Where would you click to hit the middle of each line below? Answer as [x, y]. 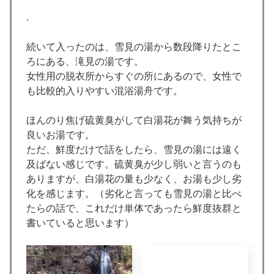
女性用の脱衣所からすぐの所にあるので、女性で [134, 76]
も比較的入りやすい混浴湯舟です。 [105, 91]
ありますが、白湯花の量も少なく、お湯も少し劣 [134, 179]
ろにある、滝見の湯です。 [85, 61]
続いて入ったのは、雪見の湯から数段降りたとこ [134, 46]
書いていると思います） [80, 223]
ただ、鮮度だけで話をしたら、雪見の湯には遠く [134, 149]
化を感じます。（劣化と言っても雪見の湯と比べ [134, 193]
